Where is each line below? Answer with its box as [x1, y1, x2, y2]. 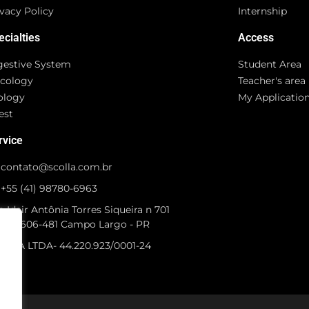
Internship [238, 5, 288, 17]
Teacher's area [238, 74, 306, 87]
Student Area [238, 58, 302, 70]
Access [238, 31, 275, 44]
